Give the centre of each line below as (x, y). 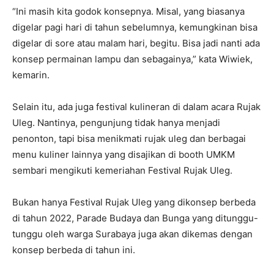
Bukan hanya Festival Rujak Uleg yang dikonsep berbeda (134, 202)
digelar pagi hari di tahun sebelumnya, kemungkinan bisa (135, 27)
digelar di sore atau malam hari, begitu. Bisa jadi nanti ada (136, 43)
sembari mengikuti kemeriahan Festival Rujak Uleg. (122, 170)
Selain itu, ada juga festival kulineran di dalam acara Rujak (136, 107)
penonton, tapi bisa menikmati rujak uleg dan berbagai (129, 139)
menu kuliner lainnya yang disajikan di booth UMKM (124, 154)
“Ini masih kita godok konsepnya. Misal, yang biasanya (128, 11)
